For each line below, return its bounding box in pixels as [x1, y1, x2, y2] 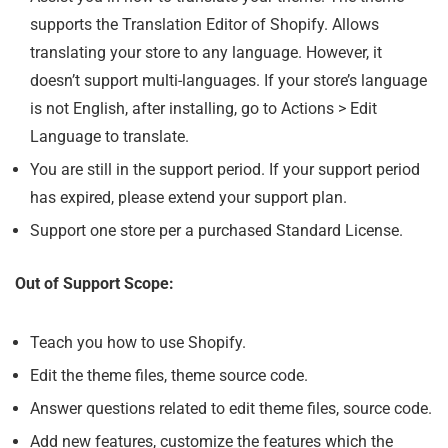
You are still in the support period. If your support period [30, 159, 420, 179]
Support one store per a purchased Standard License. [30, 220, 403, 240]
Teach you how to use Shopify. [30, 332, 246, 352]
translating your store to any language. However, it [30, 42, 382, 62]
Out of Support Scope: [15, 273, 174, 293]
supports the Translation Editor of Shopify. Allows [30, 14, 379, 34]
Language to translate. [30, 126, 189, 146]
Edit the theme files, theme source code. [30, 365, 308, 385]
